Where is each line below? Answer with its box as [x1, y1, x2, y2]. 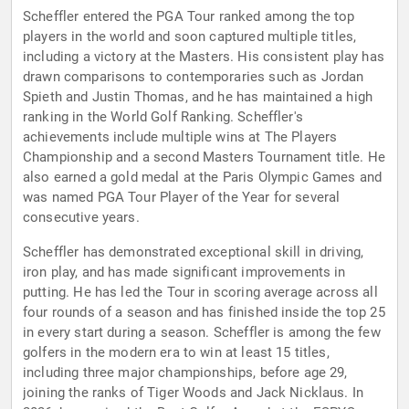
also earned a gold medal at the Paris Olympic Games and [23, 169, 383, 186]
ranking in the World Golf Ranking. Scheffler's [23, 109, 303, 126]
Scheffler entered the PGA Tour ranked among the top [23, 8, 355, 26]
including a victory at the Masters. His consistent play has [23, 48, 384, 66]
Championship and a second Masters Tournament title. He [23, 149, 386, 166]
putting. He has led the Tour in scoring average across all [23, 284, 378, 301]
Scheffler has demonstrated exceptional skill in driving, [23, 244, 364, 261]
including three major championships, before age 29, [23, 364, 348, 382]
